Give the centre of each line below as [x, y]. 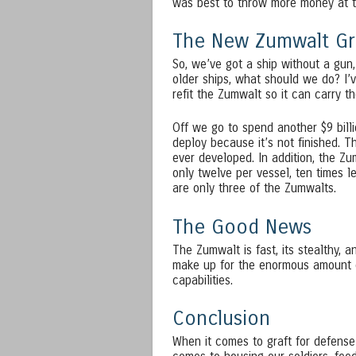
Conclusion [221, 319]
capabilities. [203, 280]
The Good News [242, 226]
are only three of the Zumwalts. [254, 189]
